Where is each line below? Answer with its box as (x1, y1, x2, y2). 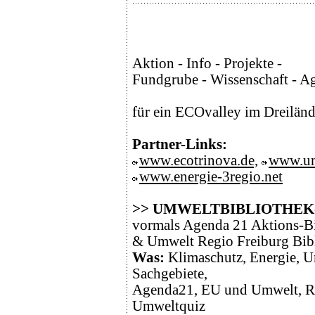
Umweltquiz (132, 298, 205, 314)
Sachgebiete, (132, 266, 207, 281)
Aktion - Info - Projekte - (132, 56, 282, 71)
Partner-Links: (132, 136, 227, 152)
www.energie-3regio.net (139, 169, 283, 184)
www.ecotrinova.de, (139, 153, 258, 168)
